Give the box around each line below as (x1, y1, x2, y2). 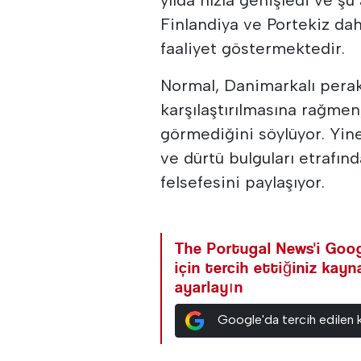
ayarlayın (175, 277, 244, 297)
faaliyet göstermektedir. (160, 38, 346, 58)
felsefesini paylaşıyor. (160, 172, 326, 192)
